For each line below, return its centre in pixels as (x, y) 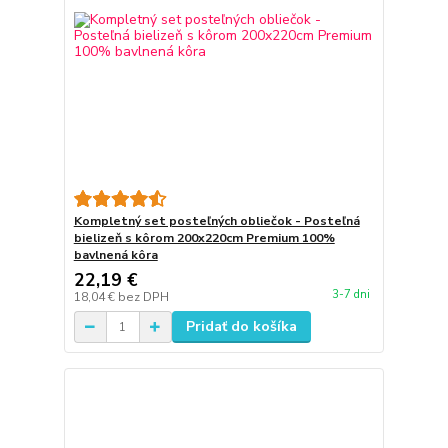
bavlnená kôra (115, 255)
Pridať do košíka (241, 326)
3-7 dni (350, 295)
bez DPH (143, 297)
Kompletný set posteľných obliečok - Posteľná (216, 221)
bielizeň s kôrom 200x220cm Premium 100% (204, 238)
